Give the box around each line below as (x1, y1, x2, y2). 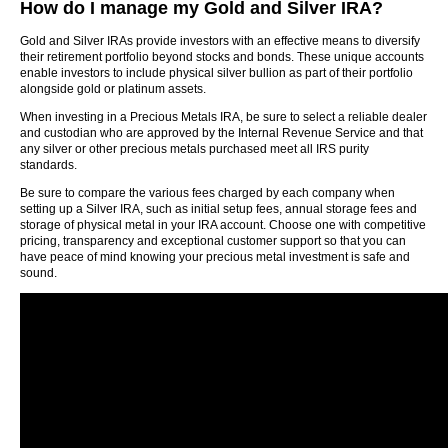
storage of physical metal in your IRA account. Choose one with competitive (20, 218, 426, 232)
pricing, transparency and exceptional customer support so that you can (20, 234, 406, 248)
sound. (20, 266, 57, 280)
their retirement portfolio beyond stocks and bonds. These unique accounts (20, 50, 424, 64)
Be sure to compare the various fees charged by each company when (20, 186, 395, 200)
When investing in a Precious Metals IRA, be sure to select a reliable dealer (20, 110, 427, 124)
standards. (20, 158, 77, 172)
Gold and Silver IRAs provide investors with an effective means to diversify (20, 34, 420, 48)
